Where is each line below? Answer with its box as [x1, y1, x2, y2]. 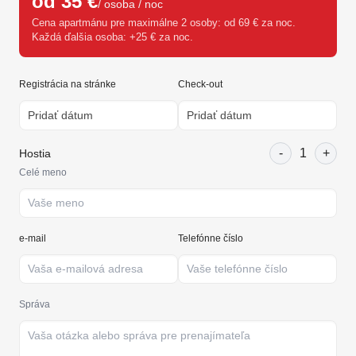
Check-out [178, 79, 222, 90]
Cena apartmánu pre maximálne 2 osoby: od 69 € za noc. [32, 17, 296, 29]
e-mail [19, 233, 46, 244]
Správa [19, 299, 50, 310]
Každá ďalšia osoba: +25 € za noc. [32, 31, 193, 43]
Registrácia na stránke [19, 79, 116, 90]
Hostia [19, 147, 51, 160]
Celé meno [19, 167, 67, 178]
